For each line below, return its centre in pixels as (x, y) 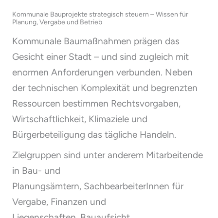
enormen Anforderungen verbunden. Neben (102, 72)
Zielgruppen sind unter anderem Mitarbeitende (108, 155)
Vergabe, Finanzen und (59, 202)
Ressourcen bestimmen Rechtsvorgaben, (96, 103)
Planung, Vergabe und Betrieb (57, 22)
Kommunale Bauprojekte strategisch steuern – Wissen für (100, 14)
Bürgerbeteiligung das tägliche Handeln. (94, 135)
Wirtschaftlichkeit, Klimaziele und (80, 119)
